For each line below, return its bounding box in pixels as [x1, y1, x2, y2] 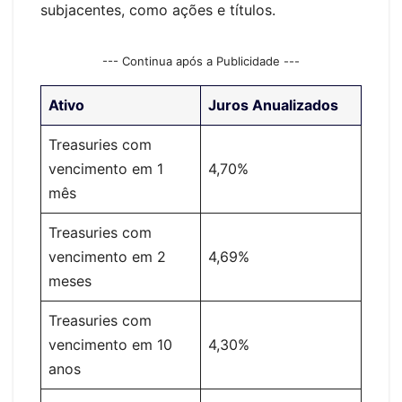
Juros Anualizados [208, 95, 338, 114]
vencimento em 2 [48, 247, 166, 266]
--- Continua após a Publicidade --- [102, 53, 300, 68]
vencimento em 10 [48, 335, 172, 354]
